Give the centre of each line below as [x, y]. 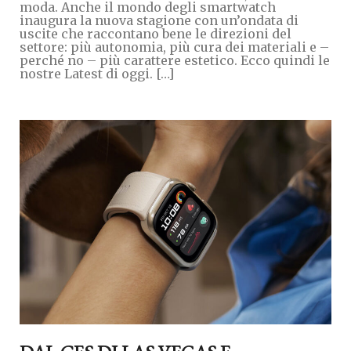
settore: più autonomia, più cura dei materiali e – [174, 47]
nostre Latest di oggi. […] [97, 73]
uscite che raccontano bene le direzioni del [156, 33]
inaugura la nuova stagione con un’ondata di [159, 20]
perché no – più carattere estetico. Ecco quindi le [175, 60]
